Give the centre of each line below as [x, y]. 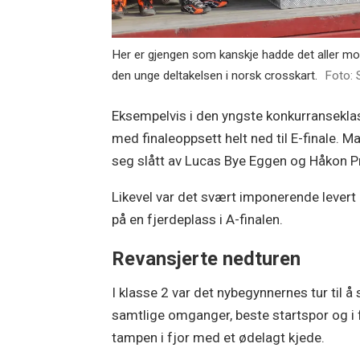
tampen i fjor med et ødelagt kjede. [219, 338]
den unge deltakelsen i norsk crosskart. [215, 76]
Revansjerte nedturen [207, 258]
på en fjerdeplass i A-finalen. [198, 219]
